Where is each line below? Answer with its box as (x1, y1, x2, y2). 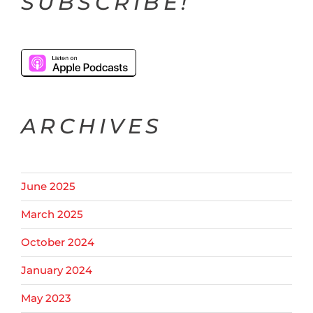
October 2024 (21, 235, 94, 249)
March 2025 (21, 208, 83, 221)
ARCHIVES (21, 112, 163, 139)
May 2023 (21, 291, 71, 305)
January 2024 (21, 263, 92, 277)
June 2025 (21, 180, 75, 194)
